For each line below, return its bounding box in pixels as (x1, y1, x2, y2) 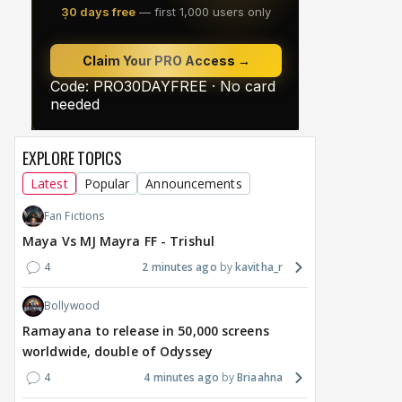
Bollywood (44, 298, 100, 314)
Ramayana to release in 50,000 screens (22, 322, 269, 340)
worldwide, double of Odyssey (22, 343, 213, 361)
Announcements (145, 175, 242, 193)
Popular (83, 175, 130, 193)
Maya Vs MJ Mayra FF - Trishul (22, 232, 214, 250)
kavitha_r (235, 259, 283, 275)
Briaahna (237, 370, 283, 386)
